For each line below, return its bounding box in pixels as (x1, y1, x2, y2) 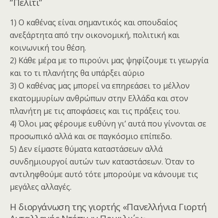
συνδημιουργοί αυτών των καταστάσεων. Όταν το (10, 156, 195, 167)
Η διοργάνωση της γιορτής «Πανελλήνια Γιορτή (10, 200, 207, 213)
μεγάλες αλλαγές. (10, 182, 72, 193)
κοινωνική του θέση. (10, 42, 86, 54)
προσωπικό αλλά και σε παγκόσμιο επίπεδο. (10, 131, 172, 142)
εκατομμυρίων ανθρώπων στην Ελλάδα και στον (10, 93, 188, 104)
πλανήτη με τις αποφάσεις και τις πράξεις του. (10, 106, 180, 117)
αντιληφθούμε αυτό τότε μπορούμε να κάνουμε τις (10, 169, 198, 180)
